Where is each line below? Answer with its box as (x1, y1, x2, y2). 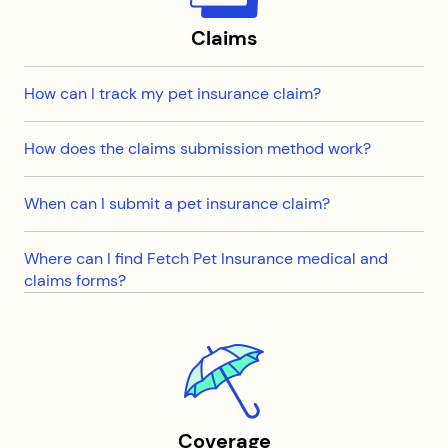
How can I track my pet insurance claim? (24, 82, 321, 104)
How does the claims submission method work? (24, 137, 371, 159)
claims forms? (24, 269, 126, 291)
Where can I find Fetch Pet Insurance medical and (24, 247, 388, 269)
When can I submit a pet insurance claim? (24, 192, 330, 214)
